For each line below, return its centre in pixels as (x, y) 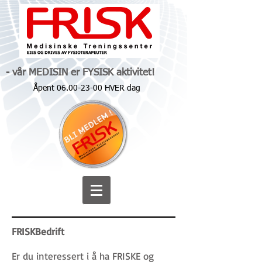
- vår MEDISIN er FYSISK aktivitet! (80, 73)
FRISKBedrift (38, 231)
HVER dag (121, 88)
